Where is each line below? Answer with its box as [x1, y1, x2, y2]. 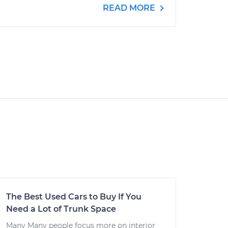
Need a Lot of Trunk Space [6, 204, 116, 214]
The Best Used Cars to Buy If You [6, 192, 141, 202]
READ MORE [103, 3, 157, 13]
